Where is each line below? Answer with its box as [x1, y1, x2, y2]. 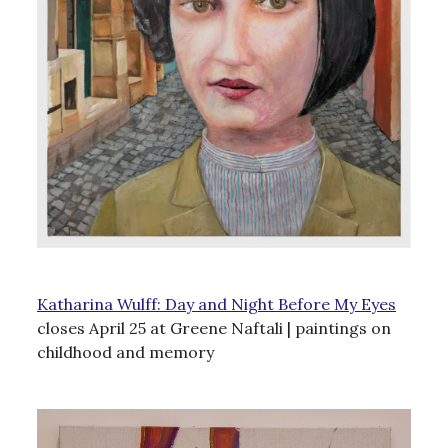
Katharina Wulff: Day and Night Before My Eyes [37, 294, 396, 315]
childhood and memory [37, 342, 214, 363]
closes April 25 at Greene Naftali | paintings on [37, 318, 391, 339]
